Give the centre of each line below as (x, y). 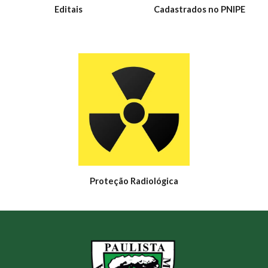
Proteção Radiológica (134, 181)
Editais (68, 9)
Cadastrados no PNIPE (200, 9)
